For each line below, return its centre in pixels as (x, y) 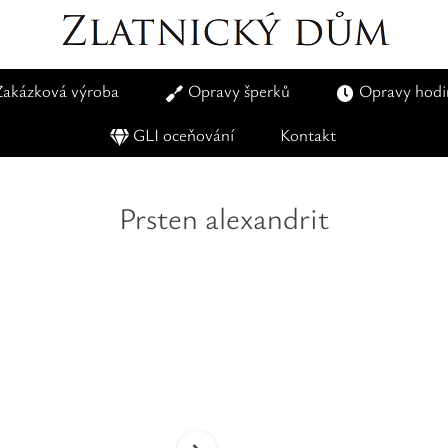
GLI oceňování (183, 134)
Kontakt (308, 134)
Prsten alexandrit (224, 217)
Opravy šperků (239, 90)
